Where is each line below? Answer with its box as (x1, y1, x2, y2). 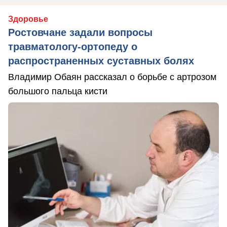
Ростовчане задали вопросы (8, 26, 153, 38)
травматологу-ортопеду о (8, 41, 137, 52)
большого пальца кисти (8, 86, 107, 96)
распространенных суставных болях (8, 55, 194, 66)
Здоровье (8, 14, 48, 23)
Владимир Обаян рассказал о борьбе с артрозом (8, 71, 216, 82)
